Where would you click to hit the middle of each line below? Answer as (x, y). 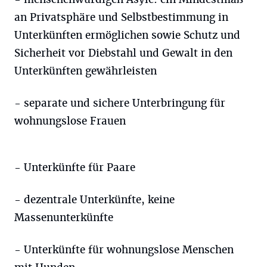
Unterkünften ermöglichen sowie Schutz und (127, 35)
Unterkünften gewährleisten (86, 71)
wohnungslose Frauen (70, 121)
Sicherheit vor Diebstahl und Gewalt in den (123, 53)
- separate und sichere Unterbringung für (120, 103)
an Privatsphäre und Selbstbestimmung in (121, 17)
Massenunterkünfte (64, 218)
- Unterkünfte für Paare (75, 167)
